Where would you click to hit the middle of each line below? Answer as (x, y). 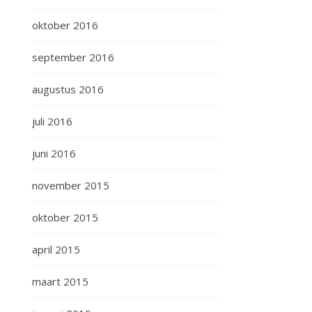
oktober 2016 (65, 25)
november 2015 (71, 185)
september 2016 (73, 57)
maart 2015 (60, 281)
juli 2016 (52, 121)
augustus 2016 (68, 89)
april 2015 (56, 249)
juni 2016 (54, 153)
